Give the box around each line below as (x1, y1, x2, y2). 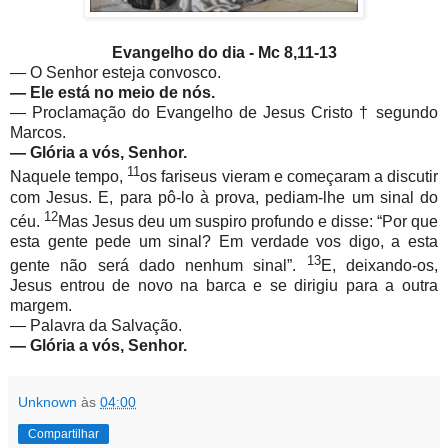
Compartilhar (28, 427, 99, 442)
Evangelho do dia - (111, 44, 258, 62)
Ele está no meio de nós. (30, 84, 215, 102)
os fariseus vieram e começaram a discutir (140, 168, 438, 186)
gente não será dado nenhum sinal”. (10, 257, 307, 275)
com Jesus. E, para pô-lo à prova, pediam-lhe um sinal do (10, 188, 438, 206)
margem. (10, 297, 76, 315)
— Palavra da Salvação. (10, 317, 182, 335)
